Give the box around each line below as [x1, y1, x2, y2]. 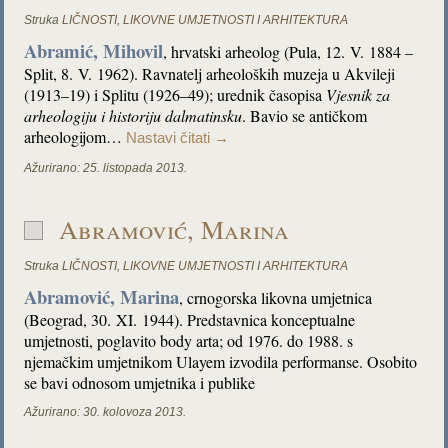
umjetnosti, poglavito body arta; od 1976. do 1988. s [24, 330, 354, 351]
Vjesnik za [326, 84, 391, 105]
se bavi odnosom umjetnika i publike [24, 372, 256, 393]
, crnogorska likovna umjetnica [179, 287, 373, 308]
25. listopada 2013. [83, 161, 188, 175]
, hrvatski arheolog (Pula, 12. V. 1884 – [163, 41, 414, 62]
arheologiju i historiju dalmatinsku [24, 105, 243, 126]
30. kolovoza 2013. [83, 405, 187, 419]
